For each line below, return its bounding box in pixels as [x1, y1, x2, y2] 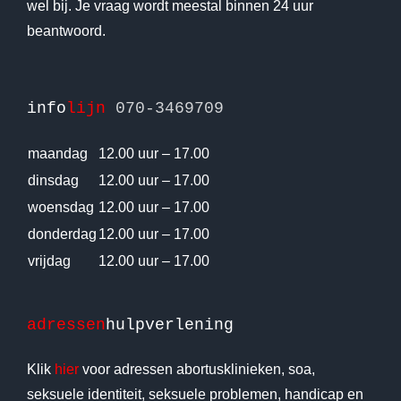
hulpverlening [105, 315, 234, 334]
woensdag [27, 199, 94, 215]
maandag [27, 145, 88, 161]
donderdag [27, 226, 97, 242]
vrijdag [27, 252, 71, 269]
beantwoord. [26, 22, 106, 38]
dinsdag [27, 172, 79, 188]
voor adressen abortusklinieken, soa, [78, 361, 315, 377]
